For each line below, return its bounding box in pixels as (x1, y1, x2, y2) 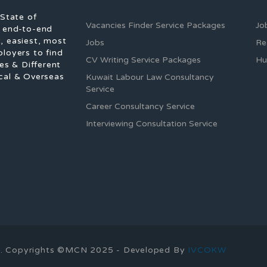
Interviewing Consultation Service (86, 119, 218, 129)
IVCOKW (188, 245, 227, 255)
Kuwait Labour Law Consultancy (86, 72, 214, 82)
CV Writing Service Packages (86, 55, 201, 65)
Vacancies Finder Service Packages (86, 20, 225, 30)
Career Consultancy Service (86, 101, 195, 111)
